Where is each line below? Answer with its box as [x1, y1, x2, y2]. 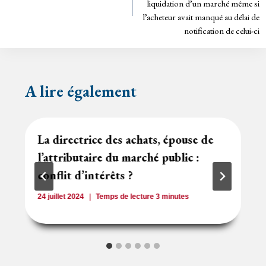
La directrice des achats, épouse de [37, 131, 214, 147]
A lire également [24, 80, 137, 102]
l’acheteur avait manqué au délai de [143, 11, 260, 23]
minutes [161, 192, 189, 201]
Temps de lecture [96, 192, 154, 201]
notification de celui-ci [184, 25, 260, 37]
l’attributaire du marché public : [37, 149, 199, 165]
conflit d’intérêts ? [37, 167, 133, 183]
